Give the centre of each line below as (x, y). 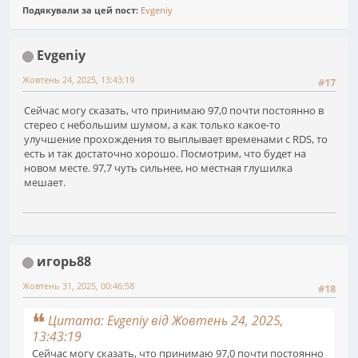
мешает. (45, 182)
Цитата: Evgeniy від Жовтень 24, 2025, (166, 321)
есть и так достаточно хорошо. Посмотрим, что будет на (165, 153)
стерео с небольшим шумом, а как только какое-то (152, 124)
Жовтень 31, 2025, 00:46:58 (78, 285)
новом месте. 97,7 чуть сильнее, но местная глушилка (158, 167)
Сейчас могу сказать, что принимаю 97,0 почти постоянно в (174, 110)
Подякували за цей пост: (82, 10)
